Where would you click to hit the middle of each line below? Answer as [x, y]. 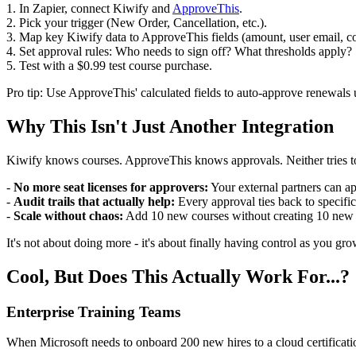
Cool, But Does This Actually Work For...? [178, 276]
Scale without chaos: [68, 215]
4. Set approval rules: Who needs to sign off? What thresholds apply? [179, 52]
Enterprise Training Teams [93, 311]
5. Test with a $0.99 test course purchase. [109, 66]
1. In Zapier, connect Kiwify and [89, 9]
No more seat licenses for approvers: [111, 187]
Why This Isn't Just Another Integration [170, 127]
